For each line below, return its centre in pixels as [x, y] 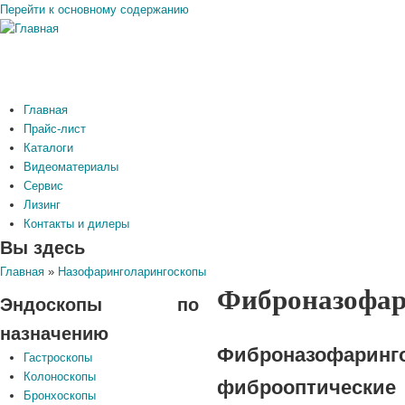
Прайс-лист [55, 129]
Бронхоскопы [60, 396]
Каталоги [48, 148]
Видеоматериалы [71, 167]
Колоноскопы [60, 377]
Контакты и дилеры [76, 224]
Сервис [43, 186]
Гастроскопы [58, 358]
